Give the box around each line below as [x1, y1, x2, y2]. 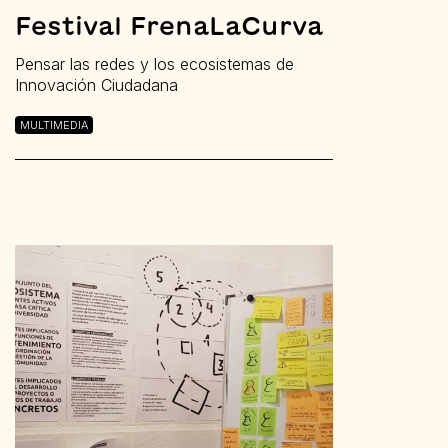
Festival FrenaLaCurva [15, 12, 323, 38]
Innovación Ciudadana [15, 74, 178, 95]
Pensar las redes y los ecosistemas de [15, 53, 294, 74]
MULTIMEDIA [20, 117, 88, 132]
